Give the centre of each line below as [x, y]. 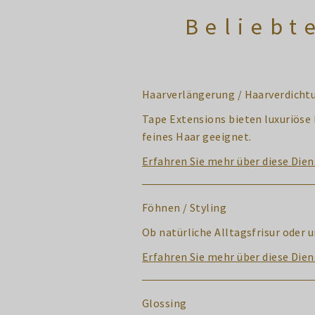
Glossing [165, 303]
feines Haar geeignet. [197, 136]
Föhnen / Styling [185, 207]
